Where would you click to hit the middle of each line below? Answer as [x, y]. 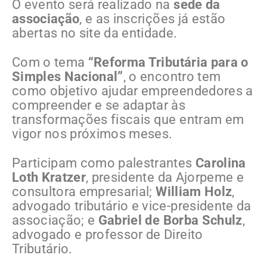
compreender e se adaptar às [99, 105]
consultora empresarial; [84, 191]
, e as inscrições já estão [153, 18]
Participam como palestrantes [104, 163]
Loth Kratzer [49, 177]
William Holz [194, 191]
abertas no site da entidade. [95, 33]
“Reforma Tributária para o [168, 62]
